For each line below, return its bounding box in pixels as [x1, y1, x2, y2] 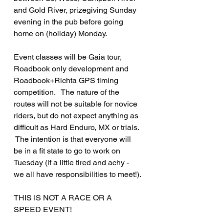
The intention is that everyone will [14, 134, 133, 144]
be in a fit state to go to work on [14, 146, 122, 155]
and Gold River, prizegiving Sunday [14, 5, 138, 15]
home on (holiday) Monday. [14, 28, 107, 38]
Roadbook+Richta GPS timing [14, 75, 120, 85]
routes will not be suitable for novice [14, 99, 139, 109]
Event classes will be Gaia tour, [14, 52, 124, 62]
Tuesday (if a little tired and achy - [14, 157, 131, 167]
